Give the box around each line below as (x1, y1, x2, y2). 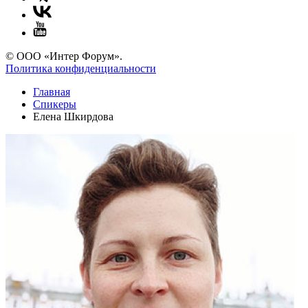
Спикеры (33, 98, 76, 111)
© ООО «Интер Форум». (5, 50, 122, 63)
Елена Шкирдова (33, 111, 113, 123)
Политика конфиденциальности (5, 63, 156, 75)
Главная (33, 86, 70, 98)
